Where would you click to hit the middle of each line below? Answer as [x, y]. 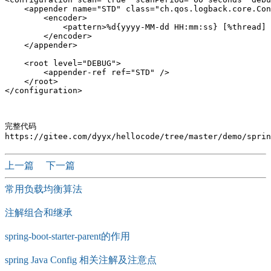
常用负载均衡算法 [44, 189]
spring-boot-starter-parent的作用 [67, 236]
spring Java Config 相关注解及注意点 [81, 260]
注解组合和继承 [39, 213]
